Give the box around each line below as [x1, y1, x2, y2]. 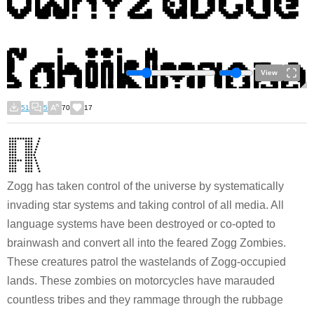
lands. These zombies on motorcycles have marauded [7, 275, 275, 287]
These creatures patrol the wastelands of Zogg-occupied [7, 256, 286, 268]
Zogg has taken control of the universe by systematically [7, 180, 284, 192]
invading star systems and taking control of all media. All [7, 199, 284, 211]
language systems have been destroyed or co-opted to [7, 218, 275, 230]
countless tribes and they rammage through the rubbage [7, 294, 283, 306]
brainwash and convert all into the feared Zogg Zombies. [7, 237, 286, 249]
